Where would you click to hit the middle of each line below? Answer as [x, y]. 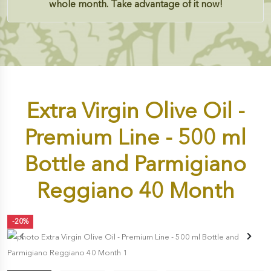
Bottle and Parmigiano [135, 164]
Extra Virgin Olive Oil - [135, 111]
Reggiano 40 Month [135, 191]
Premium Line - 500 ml [135, 137]
